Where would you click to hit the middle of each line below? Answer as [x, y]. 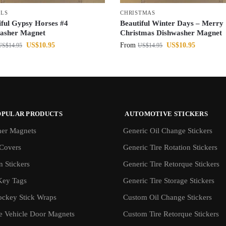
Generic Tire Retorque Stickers [171, 164]
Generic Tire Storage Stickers [169, 180]
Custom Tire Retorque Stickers [171, 214]
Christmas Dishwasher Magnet [171, 33]
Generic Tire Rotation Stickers [170, 147]
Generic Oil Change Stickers [168, 130]
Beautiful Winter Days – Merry [172, 23]
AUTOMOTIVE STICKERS [165, 114]
